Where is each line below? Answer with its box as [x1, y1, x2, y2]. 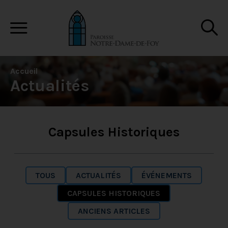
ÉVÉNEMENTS [141, 170, 192, 180]
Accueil [10, 66, 38, 76]
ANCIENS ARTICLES [77, 206, 150, 216]
